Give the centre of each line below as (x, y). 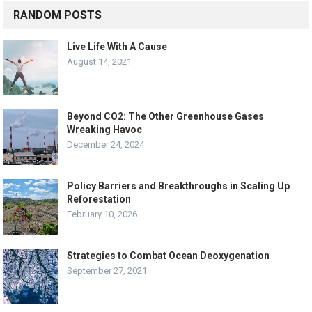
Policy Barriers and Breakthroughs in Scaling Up (179, 186)
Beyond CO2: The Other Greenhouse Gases (166, 116)
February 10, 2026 (102, 214)
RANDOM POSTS (58, 15)
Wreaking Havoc (105, 129)
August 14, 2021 (100, 61)
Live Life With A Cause (117, 46)
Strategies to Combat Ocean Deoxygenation (169, 255)
